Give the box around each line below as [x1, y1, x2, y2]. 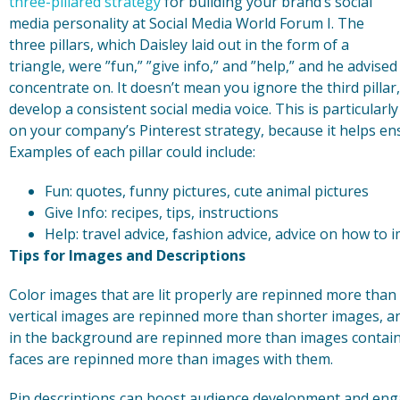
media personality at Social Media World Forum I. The [9, 13, 364, 34]
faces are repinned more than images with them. [9, 349, 333, 370]
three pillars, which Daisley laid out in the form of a [9, 35, 349, 55]
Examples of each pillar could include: [9, 142, 255, 162]
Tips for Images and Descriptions [9, 246, 246, 266]
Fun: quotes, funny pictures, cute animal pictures [45, 181, 369, 202]
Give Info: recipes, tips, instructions [45, 203, 279, 223]
